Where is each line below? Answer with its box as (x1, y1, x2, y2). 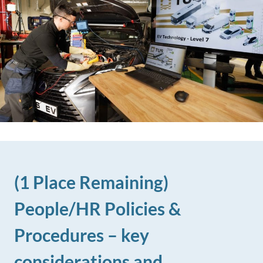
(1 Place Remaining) (14, 171, 168, 193)
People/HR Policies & (14, 198, 181, 220)
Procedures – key (14, 224, 149, 246)
